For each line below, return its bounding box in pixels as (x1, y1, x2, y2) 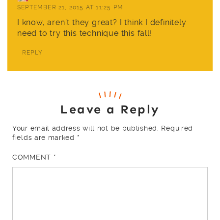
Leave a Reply (60, 102, 160, 117)
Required (161, 124, 193, 133)
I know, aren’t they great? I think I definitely (17, 18, 187, 27)
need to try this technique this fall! (17, 28, 152, 38)
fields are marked (12, 134, 77, 142)
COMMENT (12, 153, 54, 162)
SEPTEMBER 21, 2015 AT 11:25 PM (17, 4, 124, 11)
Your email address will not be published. (12, 124, 159, 133)
